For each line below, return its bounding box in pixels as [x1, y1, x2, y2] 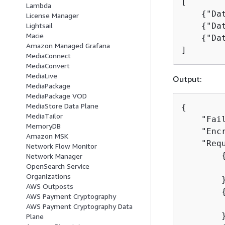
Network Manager [26, 152, 82, 161]
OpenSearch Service [26, 162, 89, 171]
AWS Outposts [26, 182, 73, 191]
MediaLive [26, 71, 57, 80]
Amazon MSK [26, 132, 68, 141]
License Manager [26, 11, 79, 20]
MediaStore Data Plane [26, 101, 98, 110]
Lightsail [26, 21, 53, 30]
